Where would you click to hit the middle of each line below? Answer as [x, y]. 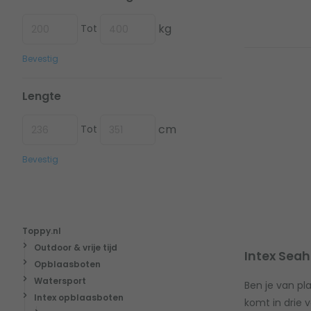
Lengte [42, 96]
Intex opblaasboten [78, 297]
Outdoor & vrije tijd [75, 247]
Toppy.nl [42, 230]
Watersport [60, 280]
